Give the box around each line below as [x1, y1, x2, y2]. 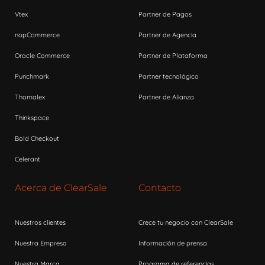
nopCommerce [15, 31, 60, 39]
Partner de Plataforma [138, 51, 208, 60]
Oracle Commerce [15, 51, 70, 60]
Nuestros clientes [15, 218, 66, 227]
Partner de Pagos [138, 10, 192, 18]
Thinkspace [15, 114, 49, 122]
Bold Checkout [15, 134, 59, 143]
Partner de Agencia [138, 31, 196, 39]
